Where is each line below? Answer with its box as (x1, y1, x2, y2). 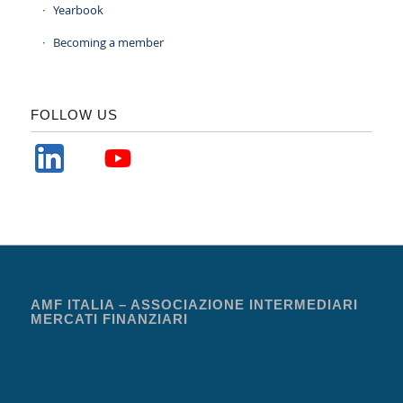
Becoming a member (52, 33, 164, 50)
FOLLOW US (30, 106, 118, 122)
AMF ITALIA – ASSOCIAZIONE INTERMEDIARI (30, 296, 358, 312)
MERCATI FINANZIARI (30, 310, 188, 327)
